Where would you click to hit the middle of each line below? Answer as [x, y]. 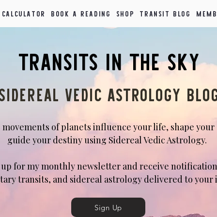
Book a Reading [81, 13]
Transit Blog [165, 13]
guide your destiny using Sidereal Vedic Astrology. [108, 140]
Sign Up [108, 207]
